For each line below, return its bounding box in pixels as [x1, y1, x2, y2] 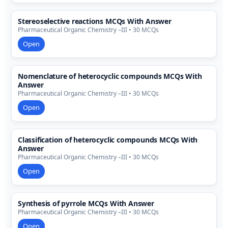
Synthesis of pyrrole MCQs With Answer [18, 198, 154, 209]
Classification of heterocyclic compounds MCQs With [18, 135, 198, 145]
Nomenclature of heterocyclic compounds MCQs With [18, 71, 202, 81]
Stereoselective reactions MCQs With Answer [18, 16, 172, 26]
